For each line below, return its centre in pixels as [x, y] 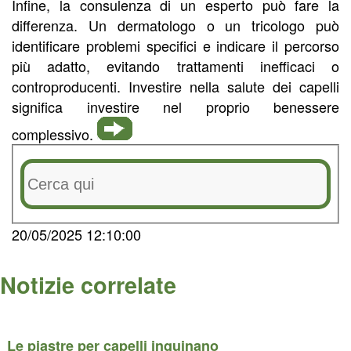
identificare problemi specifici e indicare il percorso [175, 46]
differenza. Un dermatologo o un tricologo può [175, 25]
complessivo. [54, 134]
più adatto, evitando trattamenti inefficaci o [175, 66]
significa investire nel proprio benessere [175, 107]
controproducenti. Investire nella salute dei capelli [175, 87]
